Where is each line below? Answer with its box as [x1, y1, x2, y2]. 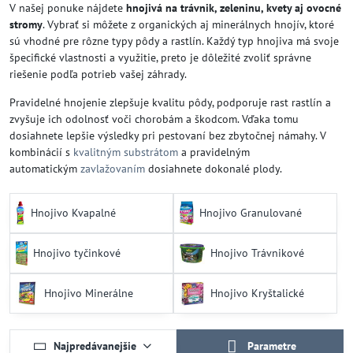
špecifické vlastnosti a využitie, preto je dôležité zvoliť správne [9, 50, 311, 65]
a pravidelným [178, 145, 250, 159]
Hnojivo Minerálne [44, 286, 134, 300]
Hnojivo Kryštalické [210, 286, 304, 300]
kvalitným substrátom [73, 145, 178, 159]
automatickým [9, 162, 80, 176]
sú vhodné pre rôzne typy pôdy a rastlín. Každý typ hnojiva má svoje [9, 34, 339, 48]
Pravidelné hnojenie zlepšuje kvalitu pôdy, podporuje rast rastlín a [9, 95, 331, 110]
